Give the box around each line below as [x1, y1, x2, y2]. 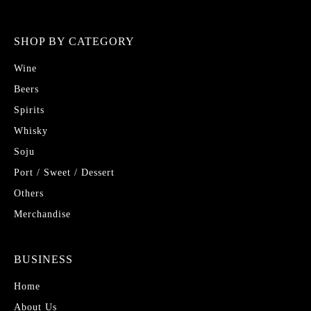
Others [14, 187, 44, 199]
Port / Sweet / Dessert [14, 167, 115, 178]
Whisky [14, 125, 48, 136]
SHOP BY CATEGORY [14, 35, 135, 47]
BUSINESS [14, 253, 73, 265]
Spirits [14, 104, 44, 115]
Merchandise [14, 208, 71, 219]
